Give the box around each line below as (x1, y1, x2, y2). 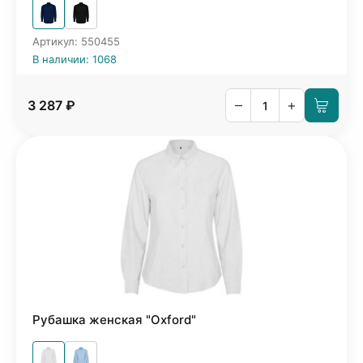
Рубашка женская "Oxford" (32, 312, 196, 327)
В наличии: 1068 (32, 53, 117, 66)
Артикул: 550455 (32, 35, 120, 48)
